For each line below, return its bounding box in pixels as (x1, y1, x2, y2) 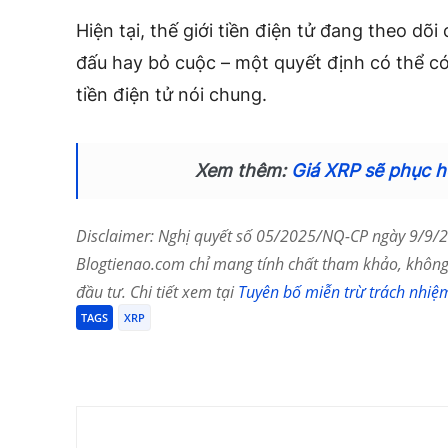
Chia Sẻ (123, 349, 163, 365)
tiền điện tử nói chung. (76, 84, 267, 106)
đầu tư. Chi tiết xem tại (76, 281, 238, 304)
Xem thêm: (194, 160, 291, 182)
